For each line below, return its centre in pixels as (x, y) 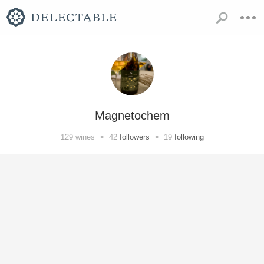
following (189, 137)
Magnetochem (132, 115)
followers (134, 137)
